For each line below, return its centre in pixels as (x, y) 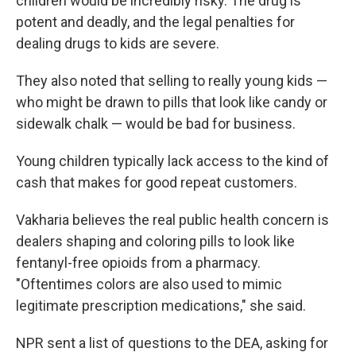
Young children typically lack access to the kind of (172, 161)
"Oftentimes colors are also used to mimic (149, 284)
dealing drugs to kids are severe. (118, 43)
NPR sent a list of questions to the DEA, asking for (172, 342)
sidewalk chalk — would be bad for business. (156, 123)
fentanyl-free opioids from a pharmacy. (138, 262)
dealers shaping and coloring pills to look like (155, 241)
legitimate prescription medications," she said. (161, 305)
